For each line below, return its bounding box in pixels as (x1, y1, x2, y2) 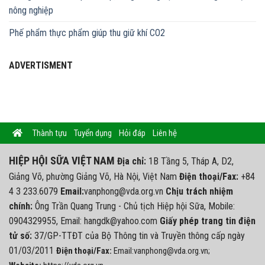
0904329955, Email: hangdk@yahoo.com (9, 215, 160, 227)
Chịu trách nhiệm (166, 186, 233, 198)
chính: (9, 201, 33, 212)
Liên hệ (153, 128, 177, 139)
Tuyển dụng (74, 128, 112, 139)
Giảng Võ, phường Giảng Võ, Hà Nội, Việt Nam (9, 171, 179, 183)
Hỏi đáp (119, 128, 146, 139)
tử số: (9, 230, 32, 242)
